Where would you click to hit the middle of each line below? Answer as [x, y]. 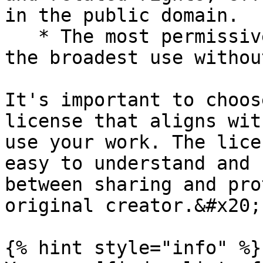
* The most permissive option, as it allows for [21, 36]
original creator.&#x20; [133, 205]
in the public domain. [122, 15]
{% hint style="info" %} [133, 248]
